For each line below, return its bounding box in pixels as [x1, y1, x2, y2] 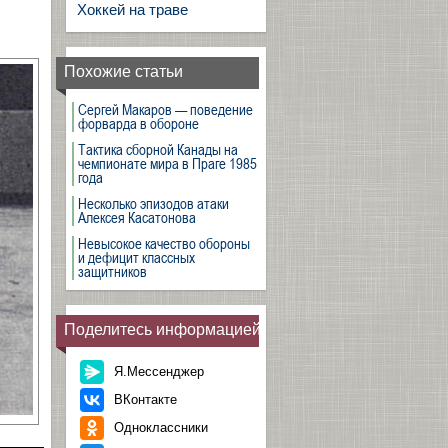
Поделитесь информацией [64, 321, 261, 338]
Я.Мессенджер [114, 364, 204, 379]
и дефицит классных [78, 247, 195, 267]
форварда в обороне [78, 113, 199, 133]
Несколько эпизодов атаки [78, 193, 229, 213]
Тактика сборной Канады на [78, 139, 238, 159]
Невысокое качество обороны [78, 233, 250, 253]
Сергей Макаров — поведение [78, 99, 253, 119]
